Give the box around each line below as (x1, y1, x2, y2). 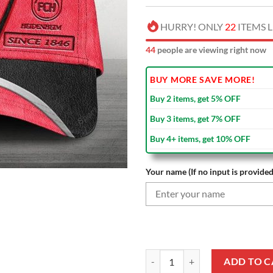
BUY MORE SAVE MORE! (150, 74, 255, 85)
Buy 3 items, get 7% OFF (150, 113, 241, 124)
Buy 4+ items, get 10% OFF (150, 133, 250, 144)
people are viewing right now (155, 44, 266, 55)
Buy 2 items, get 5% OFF (150, 93, 241, 104)
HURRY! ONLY (160, 20, 225, 32)
